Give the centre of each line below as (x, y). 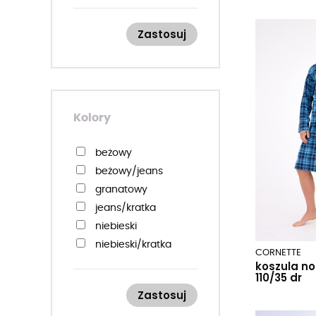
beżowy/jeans (129, 171)
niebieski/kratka (133, 245)
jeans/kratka (126, 208)
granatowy (121, 190)
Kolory (92, 118)
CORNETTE (278, 253)
